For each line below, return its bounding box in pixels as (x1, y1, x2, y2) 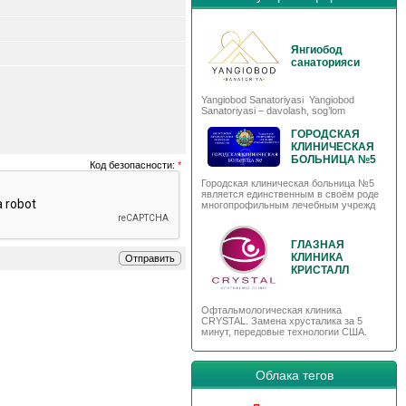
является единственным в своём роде (201, 188, 379, 199)
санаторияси (291, 55, 360, 69)
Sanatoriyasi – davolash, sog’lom (201, 104, 345, 116)
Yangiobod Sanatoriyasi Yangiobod (201, 93, 354, 105)
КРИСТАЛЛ (291, 263, 349, 276)
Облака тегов (255, 367, 333, 382)
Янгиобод (291, 43, 343, 56)
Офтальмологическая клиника (201, 304, 342, 315)
